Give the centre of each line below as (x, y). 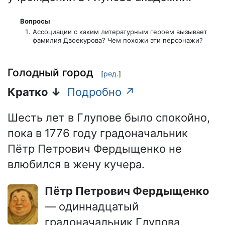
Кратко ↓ (34, 92)
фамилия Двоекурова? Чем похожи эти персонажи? (118, 40)
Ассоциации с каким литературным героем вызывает (120, 32)
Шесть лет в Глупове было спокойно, (109, 118)
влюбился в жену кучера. (76, 164)
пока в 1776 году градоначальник (98, 133)
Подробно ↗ (101, 92)
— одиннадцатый (92, 207)
